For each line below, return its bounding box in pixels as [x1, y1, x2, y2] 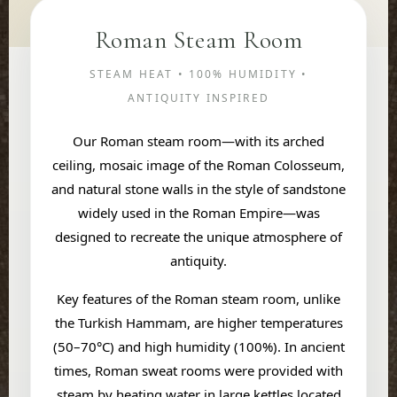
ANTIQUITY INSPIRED [128, 90, 269, 105]
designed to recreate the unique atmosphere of [55, 228, 342, 245]
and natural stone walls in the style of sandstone [51, 180, 346, 198]
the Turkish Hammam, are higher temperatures [54, 314, 343, 331]
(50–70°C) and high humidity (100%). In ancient [52, 338, 345, 355]
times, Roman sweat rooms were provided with [54, 362, 343, 379]
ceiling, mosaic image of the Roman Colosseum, [52, 156, 345, 174]
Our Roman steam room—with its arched [73, 132, 324, 150]
